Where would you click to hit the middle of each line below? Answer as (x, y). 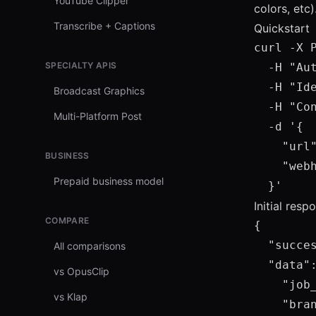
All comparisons (90, 246)
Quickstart (282, 28)
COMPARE (67, 220)
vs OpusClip (81, 271)
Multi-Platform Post (98, 116)
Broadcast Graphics (99, 91)
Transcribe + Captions (104, 26)
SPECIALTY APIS (81, 65)
